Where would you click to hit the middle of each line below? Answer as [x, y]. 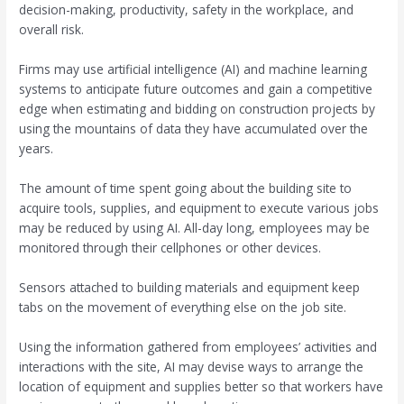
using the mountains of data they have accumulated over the [194, 129]
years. [37, 149]
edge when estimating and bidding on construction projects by [197, 109]
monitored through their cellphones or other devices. [170, 248]
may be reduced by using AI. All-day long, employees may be [195, 228]
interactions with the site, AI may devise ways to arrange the [192, 366]
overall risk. [52, 30]
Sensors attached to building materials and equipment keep [190, 287]
